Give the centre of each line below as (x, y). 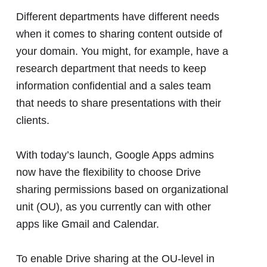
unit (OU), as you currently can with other (114, 207)
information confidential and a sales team (114, 86)
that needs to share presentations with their (119, 103)
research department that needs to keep (111, 68)
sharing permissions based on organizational (122, 189)
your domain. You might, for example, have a (122, 51)
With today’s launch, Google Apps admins (115, 155)
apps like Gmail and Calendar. (88, 224)
